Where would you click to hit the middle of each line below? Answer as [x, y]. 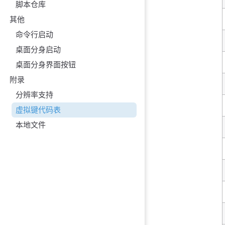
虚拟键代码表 [38, 110]
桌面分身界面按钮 [45, 65]
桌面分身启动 [38, 50]
